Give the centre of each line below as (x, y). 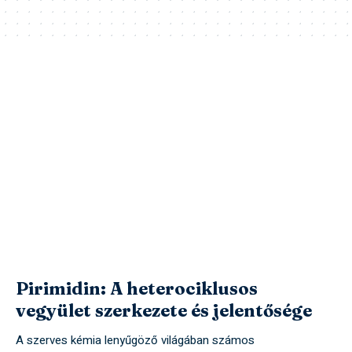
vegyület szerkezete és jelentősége (164, 311)
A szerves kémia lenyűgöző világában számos (135, 341)
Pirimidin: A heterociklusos (137, 289)
